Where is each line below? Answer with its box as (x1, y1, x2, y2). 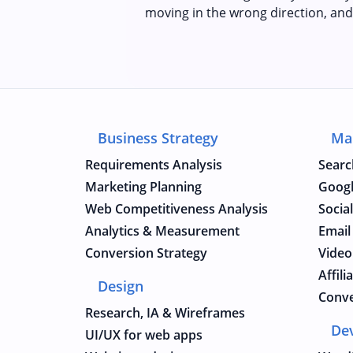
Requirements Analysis (85, 156, 222, 173)
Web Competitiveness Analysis (85, 200, 268, 217)
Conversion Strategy (85, 244, 207, 262)
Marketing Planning (85, 178, 202, 195)
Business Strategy (98, 128, 218, 147)
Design (98, 277, 143, 295)
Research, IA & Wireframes (85, 304, 245, 321)
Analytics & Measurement (85, 222, 240, 240)
